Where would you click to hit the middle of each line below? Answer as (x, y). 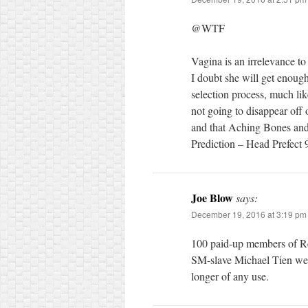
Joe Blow (212, 198)
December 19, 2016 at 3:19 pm (249, 214)
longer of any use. (230, 276)
